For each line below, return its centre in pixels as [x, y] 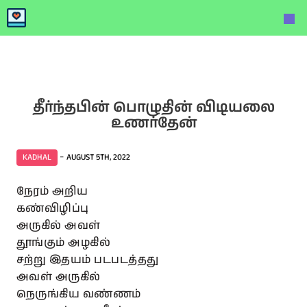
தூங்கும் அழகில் [64, 243]
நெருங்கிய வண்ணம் [79, 294]
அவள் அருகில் [59, 277]
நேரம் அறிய [52, 192]
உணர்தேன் [153, 123]
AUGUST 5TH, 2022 [98, 157]
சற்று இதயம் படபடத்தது [88, 260]
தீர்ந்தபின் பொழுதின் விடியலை [153, 108]
